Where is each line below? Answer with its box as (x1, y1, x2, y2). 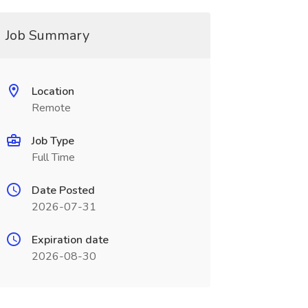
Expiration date (31, 232, 109, 247)
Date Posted (31, 183, 95, 198)
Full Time (31, 150, 75, 165)
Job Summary (5, 26, 89, 45)
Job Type (31, 133, 74, 148)
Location (31, 84, 74, 99)
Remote (31, 100, 71, 115)
